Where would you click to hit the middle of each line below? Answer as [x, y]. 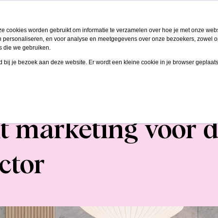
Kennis [173, 30]
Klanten [144, 30]
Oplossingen [93, 30]
